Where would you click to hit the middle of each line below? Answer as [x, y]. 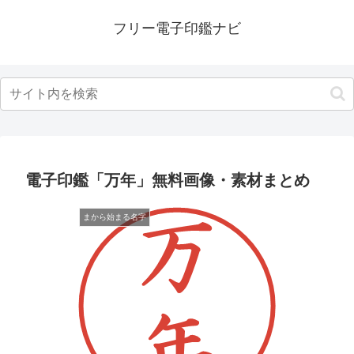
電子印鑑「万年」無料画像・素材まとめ [168, 180]
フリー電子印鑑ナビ [177, 28]
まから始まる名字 [115, 217]
